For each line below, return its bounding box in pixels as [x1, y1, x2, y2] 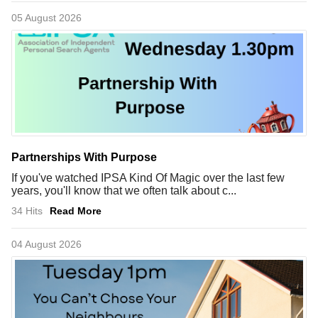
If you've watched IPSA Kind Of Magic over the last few [11, 171, 285, 184]
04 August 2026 [11, 238, 82, 250]
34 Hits [11, 204, 43, 216]
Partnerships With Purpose [11, 150, 157, 163]
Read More [50, 204, 102, 216]
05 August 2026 [11, 11, 82, 23]
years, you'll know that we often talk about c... [11, 184, 236, 197]
